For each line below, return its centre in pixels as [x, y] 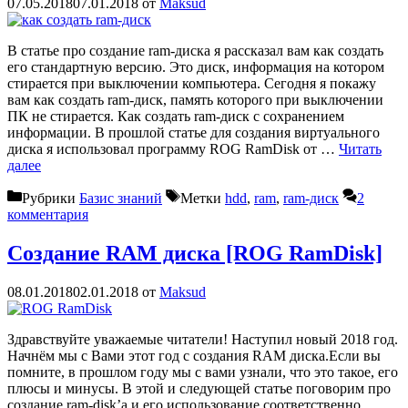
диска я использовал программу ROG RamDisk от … [173, 148]
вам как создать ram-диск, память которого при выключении [195, 99]
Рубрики [51, 198]
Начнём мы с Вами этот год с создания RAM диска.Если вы [194, 355]
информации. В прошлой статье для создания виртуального [194, 132]
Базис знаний [121, 198]
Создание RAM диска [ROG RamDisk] [195, 253]
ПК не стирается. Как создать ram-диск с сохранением [176, 116]
